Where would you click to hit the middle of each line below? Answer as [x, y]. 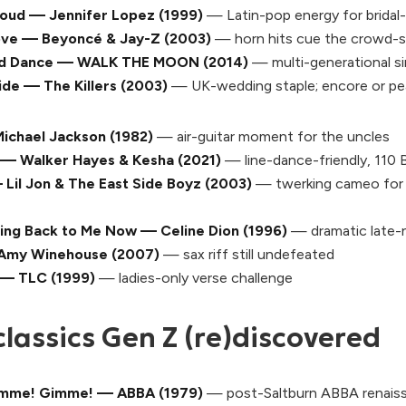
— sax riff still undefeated [247, 254]
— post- [233, 393]
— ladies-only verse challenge [194, 278]
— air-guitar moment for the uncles [271, 136]
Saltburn [290, 393]
